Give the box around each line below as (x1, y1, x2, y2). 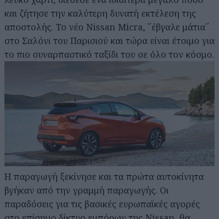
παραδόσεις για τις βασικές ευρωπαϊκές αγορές (4, 197, 200, 210)
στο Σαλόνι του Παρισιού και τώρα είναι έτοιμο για (4, 34, 215, 46)
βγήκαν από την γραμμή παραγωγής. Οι (4, 184, 169, 196)
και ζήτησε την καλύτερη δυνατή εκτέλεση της (4, 7, 196, 19)
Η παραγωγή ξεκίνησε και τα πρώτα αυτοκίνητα (4, 170, 204, 182)
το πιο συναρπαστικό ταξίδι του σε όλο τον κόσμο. (4, 48, 214, 60)
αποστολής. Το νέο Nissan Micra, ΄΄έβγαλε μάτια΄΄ (4, 21, 209, 33)
